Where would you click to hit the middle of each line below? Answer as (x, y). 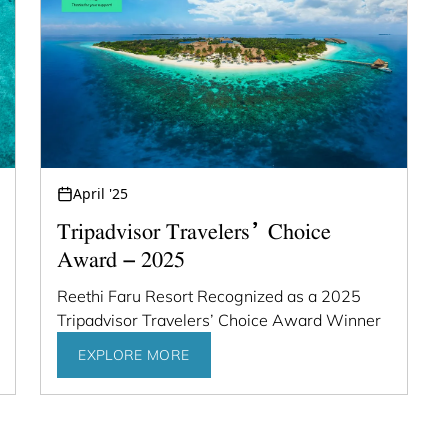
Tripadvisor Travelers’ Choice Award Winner (219, 319)
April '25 (101, 193)
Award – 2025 (121, 261)
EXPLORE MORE (134, 354)
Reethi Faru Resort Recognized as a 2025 (209, 295)
